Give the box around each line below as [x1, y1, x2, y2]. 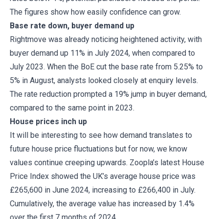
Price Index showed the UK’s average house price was [10, 172, 196, 181]
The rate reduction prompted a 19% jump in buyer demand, [10, 89, 207, 99]
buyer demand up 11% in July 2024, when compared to [10, 48, 195, 58]
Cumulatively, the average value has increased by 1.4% [10, 199, 195, 208]
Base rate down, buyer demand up [10, 21, 134, 30]
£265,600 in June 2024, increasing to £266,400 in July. [10, 185, 196, 195]
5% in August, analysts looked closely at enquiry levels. [10, 76, 198, 85]
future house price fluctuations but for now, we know [10, 144, 187, 153]
